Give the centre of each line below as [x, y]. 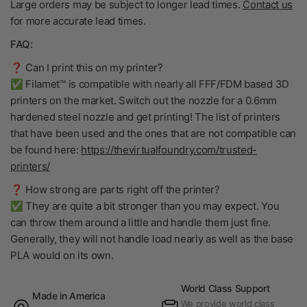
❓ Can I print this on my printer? [87, 67]
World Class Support [225, 288]
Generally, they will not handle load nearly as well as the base [152, 239]
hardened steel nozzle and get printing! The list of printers [145, 117]
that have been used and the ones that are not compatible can [153, 133]
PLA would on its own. [62, 255]
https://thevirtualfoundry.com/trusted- [169, 150]
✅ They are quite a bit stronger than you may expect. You [145, 206]
